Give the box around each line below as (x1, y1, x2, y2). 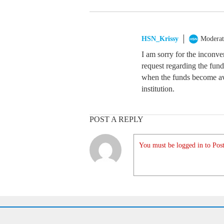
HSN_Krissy (141, 35, 178, 42)
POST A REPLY (89, 115, 143, 123)
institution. (141, 84, 174, 93)
